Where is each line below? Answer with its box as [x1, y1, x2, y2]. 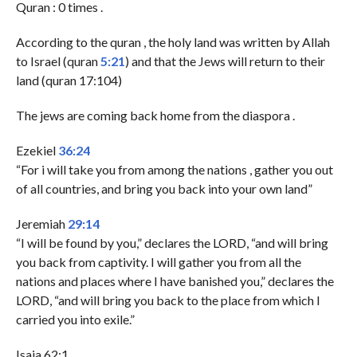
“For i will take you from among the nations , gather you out [15, 161, 333, 177]
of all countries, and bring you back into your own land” [15, 180, 312, 196]
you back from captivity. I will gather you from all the [15, 253, 301, 269]
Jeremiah [15, 215, 68, 231]
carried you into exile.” [15, 311, 135, 327]
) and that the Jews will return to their [124, 53, 325, 69]
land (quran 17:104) [15, 72, 122, 88]
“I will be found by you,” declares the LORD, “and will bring [15, 234, 328, 250]
